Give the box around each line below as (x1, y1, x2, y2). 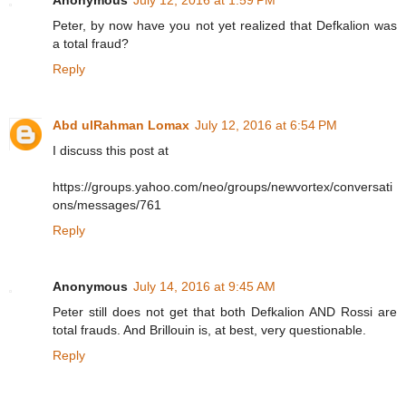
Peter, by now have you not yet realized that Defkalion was (53, 17, 397, 33)
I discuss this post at (53, 142, 169, 158)
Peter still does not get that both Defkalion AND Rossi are (53, 304, 397, 319)
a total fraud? (53, 35, 129, 51)
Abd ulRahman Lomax (53, 117, 189, 132)
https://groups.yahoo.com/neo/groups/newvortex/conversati (53, 179, 392, 194)
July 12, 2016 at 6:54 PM (195, 117, 337, 132)
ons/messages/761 (53, 197, 161, 212)
